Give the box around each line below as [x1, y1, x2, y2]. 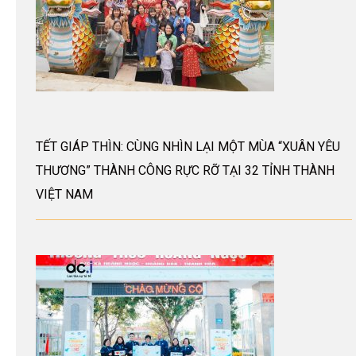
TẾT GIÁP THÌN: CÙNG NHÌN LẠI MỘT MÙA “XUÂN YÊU [36, 138, 340, 154]
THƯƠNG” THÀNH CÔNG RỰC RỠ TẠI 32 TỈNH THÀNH [36, 162, 335, 178]
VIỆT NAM [36, 186, 93, 202]
